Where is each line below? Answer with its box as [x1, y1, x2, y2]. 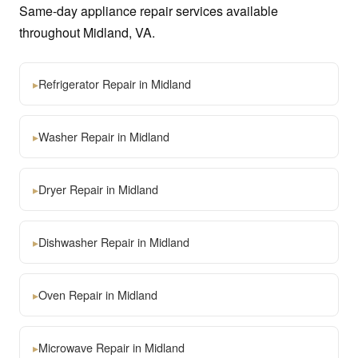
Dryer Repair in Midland [38, 181, 158, 197]
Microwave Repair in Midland [38, 339, 185, 356]
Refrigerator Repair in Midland [38, 75, 191, 92]
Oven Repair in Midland [38, 286, 157, 303]
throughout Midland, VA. [19, 23, 155, 42]
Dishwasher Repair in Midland [38, 233, 189, 250]
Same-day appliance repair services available [19, 2, 278, 20]
